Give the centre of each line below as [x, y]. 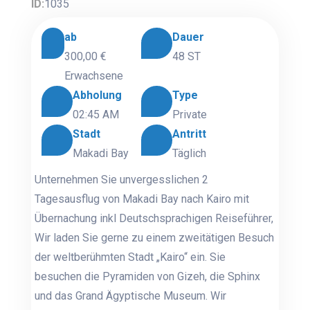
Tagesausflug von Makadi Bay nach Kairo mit [142, 199]
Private [190, 115]
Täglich [189, 154]
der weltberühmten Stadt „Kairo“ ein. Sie [130, 257]
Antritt [189, 134]
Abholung [98, 95]
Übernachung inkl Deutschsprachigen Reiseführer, [154, 219]
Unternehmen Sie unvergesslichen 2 [122, 180]
